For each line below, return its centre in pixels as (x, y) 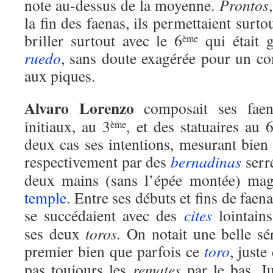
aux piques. (60, 76)
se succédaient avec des (104, 215)
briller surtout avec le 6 (104, 40)
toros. (106, 233)
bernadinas (206, 161)
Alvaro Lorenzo (79, 108)
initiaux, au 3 (68, 126)
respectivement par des (97, 161)
